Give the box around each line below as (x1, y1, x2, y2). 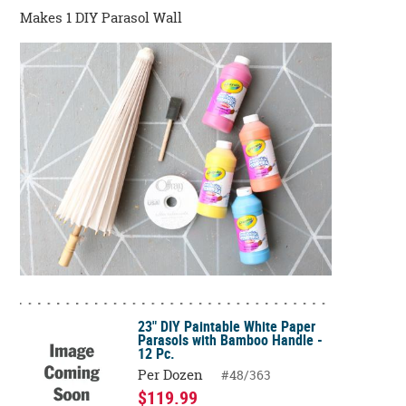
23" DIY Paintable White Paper (138, 316, 316, 336)
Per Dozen (138, 364, 204, 384)
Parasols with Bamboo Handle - (138, 330, 324, 350)
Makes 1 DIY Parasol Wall (20, 8, 183, 28)
